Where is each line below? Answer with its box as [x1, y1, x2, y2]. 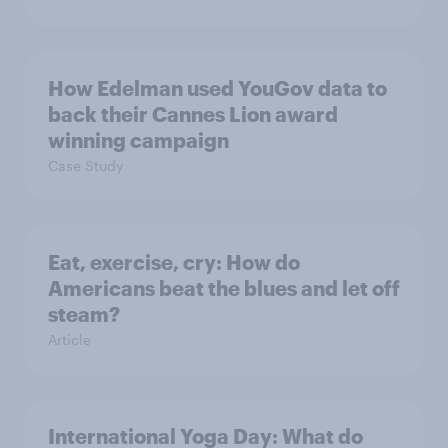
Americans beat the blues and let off [48, 276, 400, 300]
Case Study [48, 157, 123, 174]
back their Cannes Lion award [48, 102, 338, 126]
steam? [48, 302, 120, 326]
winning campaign [48, 128, 229, 152]
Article [48, 331, 91, 348]
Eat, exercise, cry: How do [48, 250, 300, 274]
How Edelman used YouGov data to [48, 76, 387, 100]
